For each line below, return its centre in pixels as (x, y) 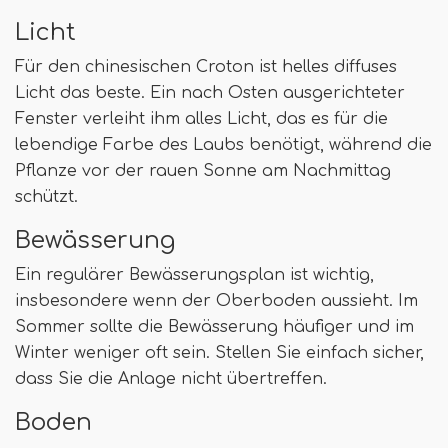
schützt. (46, 196)
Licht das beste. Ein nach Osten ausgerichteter (210, 92)
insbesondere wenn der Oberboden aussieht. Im (216, 300)
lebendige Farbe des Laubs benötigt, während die (223, 144)
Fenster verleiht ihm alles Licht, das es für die (201, 118)
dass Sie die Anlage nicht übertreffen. (171, 378)
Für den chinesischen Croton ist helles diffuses (206, 66)
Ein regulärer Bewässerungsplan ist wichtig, (194, 274)
